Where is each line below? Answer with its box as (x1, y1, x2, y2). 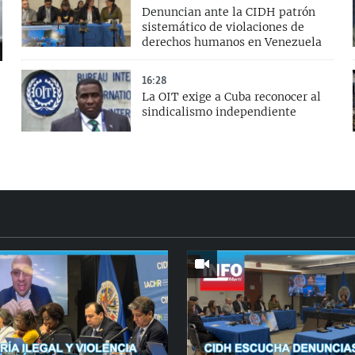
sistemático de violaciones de (141, 20, 304, 35)
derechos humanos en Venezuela (141, 35, 322, 50)
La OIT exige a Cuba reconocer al (141, 90, 321, 105)
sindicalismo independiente (141, 105, 296, 120)
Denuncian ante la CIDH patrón (141, 5, 315, 20)
